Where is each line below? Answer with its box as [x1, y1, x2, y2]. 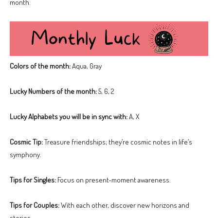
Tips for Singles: [10, 175, 56, 185]
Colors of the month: [10, 61, 71, 71]
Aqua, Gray [71, 61, 102, 71]
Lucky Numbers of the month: [10, 87, 97, 96]
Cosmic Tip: [10, 137, 43, 147]
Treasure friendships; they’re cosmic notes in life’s [43, 137, 192, 147]
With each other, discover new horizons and [59, 200, 189, 210]
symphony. [10, 150, 41, 160]
